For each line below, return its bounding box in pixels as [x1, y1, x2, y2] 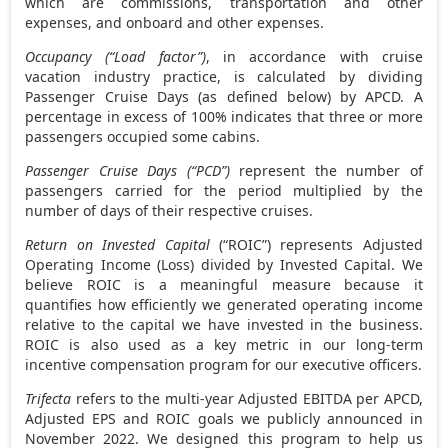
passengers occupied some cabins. [25, 126, 261, 146]
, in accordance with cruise [205, 46, 423, 66]
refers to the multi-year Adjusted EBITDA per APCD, [71, 388, 423, 408]
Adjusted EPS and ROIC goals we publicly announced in [25, 408, 423, 428]
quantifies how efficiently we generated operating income [25, 294, 423, 314]
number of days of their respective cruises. [25, 200, 314, 220]
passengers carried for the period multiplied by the [25, 180, 423, 200]
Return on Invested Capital [25, 234, 210, 254]
